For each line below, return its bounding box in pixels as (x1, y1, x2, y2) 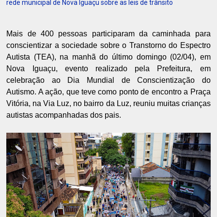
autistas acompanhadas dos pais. (6, 111, 122, 120)
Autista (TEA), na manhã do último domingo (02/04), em (6, 53, 211, 62)
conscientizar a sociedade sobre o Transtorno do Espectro (6, 41, 211, 50)
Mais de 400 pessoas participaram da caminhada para (6, 30, 211, 38)
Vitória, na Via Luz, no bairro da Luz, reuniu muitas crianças (6, 99, 211, 108)
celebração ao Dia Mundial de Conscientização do (6, 76, 211, 85)
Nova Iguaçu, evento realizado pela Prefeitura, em (6, 64, 211, 73)
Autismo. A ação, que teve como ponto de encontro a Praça (6, 88, 211, 96)
